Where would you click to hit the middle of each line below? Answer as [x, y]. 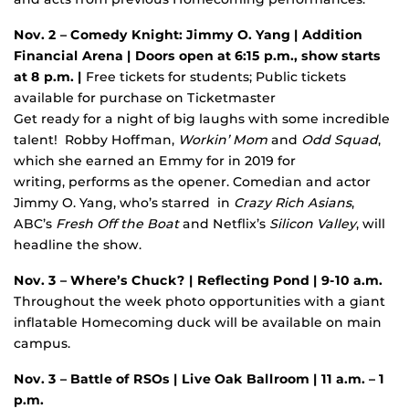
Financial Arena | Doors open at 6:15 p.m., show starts [197, 55]
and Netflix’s [226, 223]
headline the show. [78, 244]
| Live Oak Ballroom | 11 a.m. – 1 [279, 378]
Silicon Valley [313, 223]
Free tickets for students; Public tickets [214, 76]
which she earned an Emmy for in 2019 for [155, 160]
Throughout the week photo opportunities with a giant [199, 301]
